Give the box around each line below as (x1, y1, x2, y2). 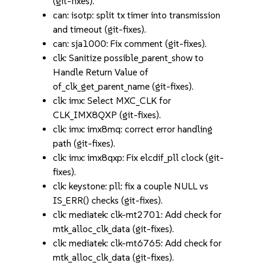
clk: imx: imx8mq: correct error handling (53, 123, 213, 135)
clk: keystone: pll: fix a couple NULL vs (53, 180, 209, 192)
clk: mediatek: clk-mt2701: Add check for (53, 209, 222, 220)
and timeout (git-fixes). (53, 24, 147, 35)
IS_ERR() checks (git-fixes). (53, 195, 163, 206)
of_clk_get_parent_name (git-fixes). (53, 81, 194, 92)
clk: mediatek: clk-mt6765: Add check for (53, 237, 222, 249)
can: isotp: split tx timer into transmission (53, 9, 221, 21)
